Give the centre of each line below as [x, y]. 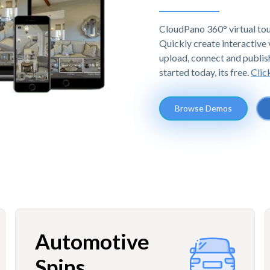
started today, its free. [205, 72]
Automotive [92, 241]
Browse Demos [203, 108]
